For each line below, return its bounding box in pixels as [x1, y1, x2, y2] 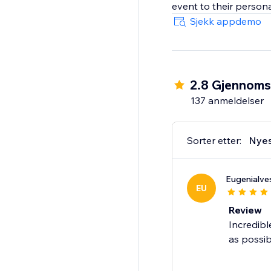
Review [228, 204, 262, 217]
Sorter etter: [186, 134, 241, 147]
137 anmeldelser [190, 94, 264, 107]
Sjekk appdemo [189, 15, 261, 28]
